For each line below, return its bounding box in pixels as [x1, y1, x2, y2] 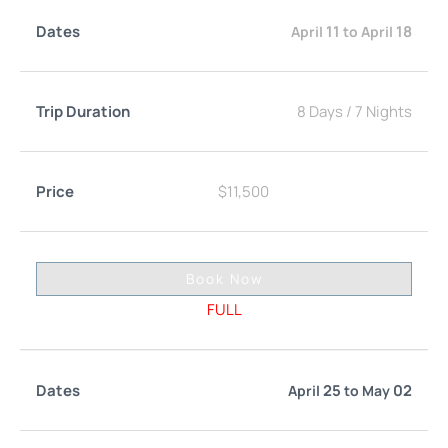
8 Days [297, 100, 343, 122]
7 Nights [355, 100, 412, 122]
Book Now [185, 268, 263, 288]
